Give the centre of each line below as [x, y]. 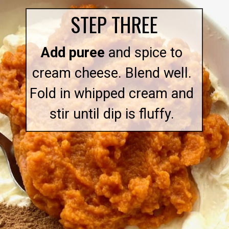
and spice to [144, 53]
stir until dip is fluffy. [112, 114]
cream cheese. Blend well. [112, 73]
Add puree [73, 53]
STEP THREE [114, 24]
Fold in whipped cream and [112, 94]
